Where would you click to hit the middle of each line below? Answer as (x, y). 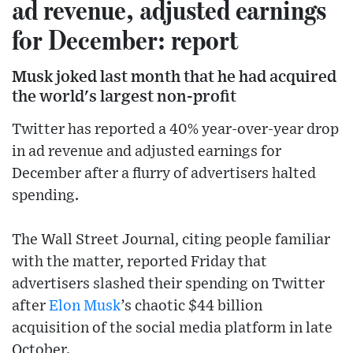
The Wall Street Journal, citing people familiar (171, 240)
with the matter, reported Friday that (139, 262)
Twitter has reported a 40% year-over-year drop (175, 130)
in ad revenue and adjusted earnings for (147, 152)
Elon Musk (85, 307)
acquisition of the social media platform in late (172, 329)
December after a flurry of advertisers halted (164, 174)
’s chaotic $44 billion (191, 307)
